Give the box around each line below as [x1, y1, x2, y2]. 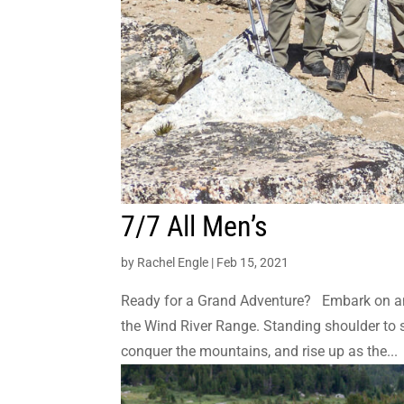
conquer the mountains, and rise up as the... [121, 343, 399, 361]
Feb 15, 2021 [216, 255, 289, 271]
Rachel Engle [137, 255, 209, 271]
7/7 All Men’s [121, 209, 269, 244]
